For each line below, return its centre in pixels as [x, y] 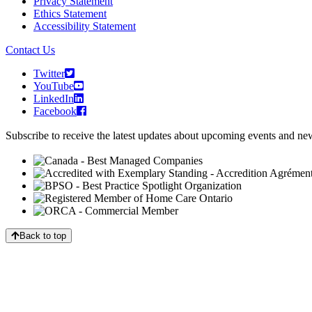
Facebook [55, 111]
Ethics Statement [70, 14]
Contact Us [30, 50]
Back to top [43, 236]
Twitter [49, 74]
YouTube [54, 86]
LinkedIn [54, 99]
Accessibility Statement [85, 26]
